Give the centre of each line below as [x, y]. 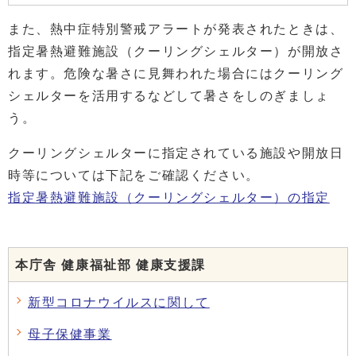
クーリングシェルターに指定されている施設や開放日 [176, 153]
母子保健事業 [70, 335]
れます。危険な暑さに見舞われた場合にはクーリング [176, 74]
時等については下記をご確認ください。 [134, 176]
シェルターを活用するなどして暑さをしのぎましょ [169, 96]
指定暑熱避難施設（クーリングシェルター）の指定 [169, 198]
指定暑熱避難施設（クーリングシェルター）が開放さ [176, 52]
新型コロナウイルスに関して [119, 303]
